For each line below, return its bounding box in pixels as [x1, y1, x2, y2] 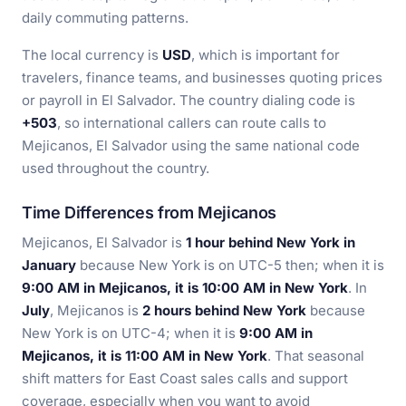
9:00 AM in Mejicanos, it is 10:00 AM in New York [22, 279, 348, 296]
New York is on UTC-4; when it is [22, 324, 239, 342]
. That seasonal [267, 347, 364, 364]
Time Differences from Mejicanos [22, 203, 276, 222]
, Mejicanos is [50, 302, 142, 319]
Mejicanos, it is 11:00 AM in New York [22, 347, 267, 364]
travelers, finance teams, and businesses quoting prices [22, 69, 382, 86]
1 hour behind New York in [186, 234, 355, 251]
